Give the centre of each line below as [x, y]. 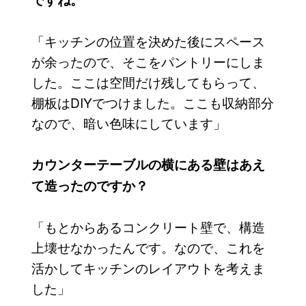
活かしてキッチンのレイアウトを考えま [148, 268]
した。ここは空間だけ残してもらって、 [148, 82]
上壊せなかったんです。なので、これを [148, 247]
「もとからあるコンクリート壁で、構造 [148, 227]
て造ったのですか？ [89, 186]
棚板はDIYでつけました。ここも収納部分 [152, 102]
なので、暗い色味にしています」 [128, 123]
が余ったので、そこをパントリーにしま [148, 61]
